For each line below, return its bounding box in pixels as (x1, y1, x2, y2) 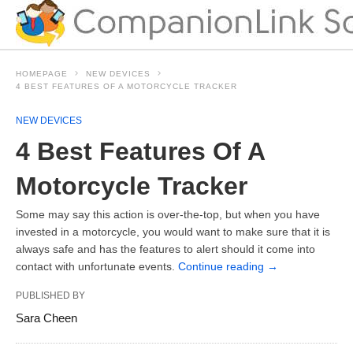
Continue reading (178, 259, 267, 273)
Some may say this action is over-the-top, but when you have (16, 207, 320, 221)
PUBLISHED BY (16, 289, 85, 301)
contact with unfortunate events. (16, 259, 178, 273)
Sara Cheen (16, 310, 77, 325)
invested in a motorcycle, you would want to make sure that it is (16, 225, 330, 238)
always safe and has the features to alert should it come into (16, 242, 315, 255)
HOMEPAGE (16, 69, 68, 78)
